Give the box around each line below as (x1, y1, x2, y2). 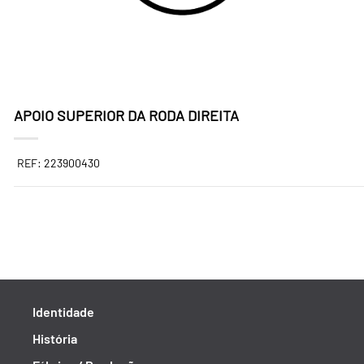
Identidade (32, 304, 94, 319)
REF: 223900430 (17, 156, 100, 170)
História (32, 331, 77, 346)
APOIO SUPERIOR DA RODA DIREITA (14, 106, 239, 124)
